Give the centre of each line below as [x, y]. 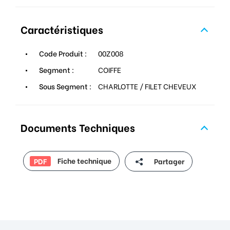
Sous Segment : [64, 86]
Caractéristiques [62, 29]
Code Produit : [62, 53]
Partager [168, 161]
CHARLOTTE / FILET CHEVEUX [147, 86]
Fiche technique [84, 160]
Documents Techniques [78, 127]
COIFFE [110, 69]
